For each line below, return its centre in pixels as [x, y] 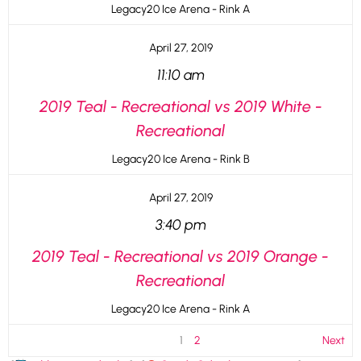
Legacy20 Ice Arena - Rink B [180, 159]
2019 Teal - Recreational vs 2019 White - [180, 106]
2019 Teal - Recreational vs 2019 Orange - [180, 256]
